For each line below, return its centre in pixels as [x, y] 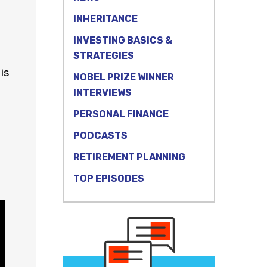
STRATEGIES [104, 56]
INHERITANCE [105, 19]
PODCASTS [100, 136]
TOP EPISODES [109, 178]
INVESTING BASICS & [123, 40]
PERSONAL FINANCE [121, 114]
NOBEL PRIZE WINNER [124, 77]
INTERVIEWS [103, 93]
